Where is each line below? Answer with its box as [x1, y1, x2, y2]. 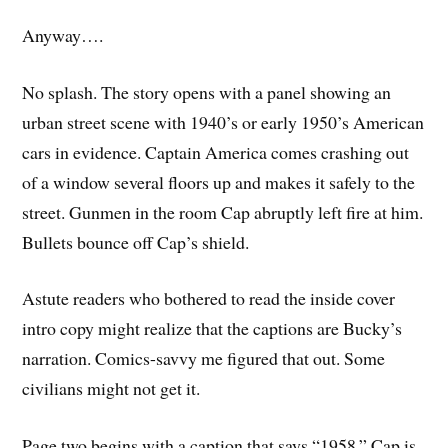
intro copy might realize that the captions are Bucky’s [22, 316, 403, 341]
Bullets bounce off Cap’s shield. [22, 229, 250, 254]
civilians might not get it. [22, 376, 201, 401]
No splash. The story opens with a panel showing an [22, 79, 392, 104]
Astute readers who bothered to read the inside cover [22, 286, 396, 311]
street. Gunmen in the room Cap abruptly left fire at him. [22, 199, 424, 224]
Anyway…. [22, 22, 104, 47]
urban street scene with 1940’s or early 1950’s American [22, 109, 425, 134]
